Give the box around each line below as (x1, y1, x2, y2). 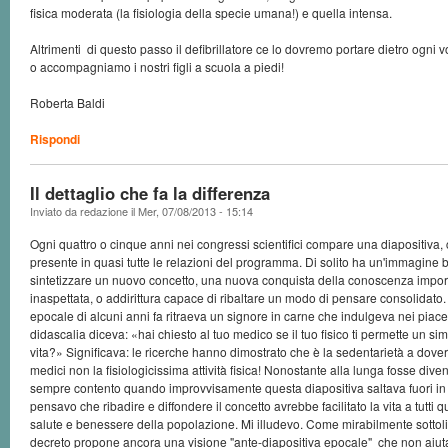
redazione (80, 203, 128, 219)
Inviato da (30, 203, 80, 219)
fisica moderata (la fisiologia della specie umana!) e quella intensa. (30, 4, 392, 21)
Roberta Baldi (30, 94, 105, 111)
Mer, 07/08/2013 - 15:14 (138, 203, 253, 219)
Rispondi (30, 130, 80, 148)
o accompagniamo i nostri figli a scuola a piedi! (30, 58, 284, 75)
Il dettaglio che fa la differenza (30, 181, 270, 205)
